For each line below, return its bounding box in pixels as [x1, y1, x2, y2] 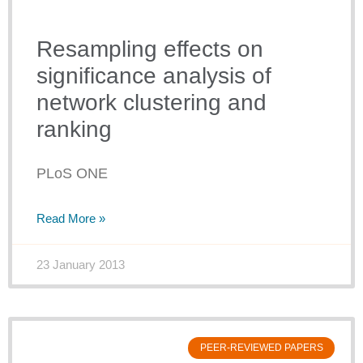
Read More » [36, 211, 105, 226]
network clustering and [36, 90, 267, 116]
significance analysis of [36, 63, 271, 89]
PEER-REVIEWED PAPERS [199, 342, 323, 354]
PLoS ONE [36, 165, 108, 182]
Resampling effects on [36, 36, 263, 62]
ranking [36, 117, 112, 143]
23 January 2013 [36, 258, 125, 272]
